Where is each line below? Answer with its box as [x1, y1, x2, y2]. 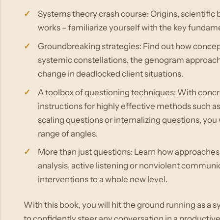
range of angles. [37, 128, 98, 138]
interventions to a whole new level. [37, 174, 167, 185]
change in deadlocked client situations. [37, 68, 183, 79]
